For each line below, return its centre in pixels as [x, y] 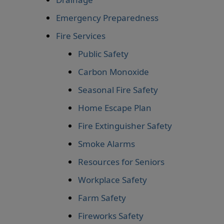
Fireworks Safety [111, 216]
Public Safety [103, 54]
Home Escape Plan [115, 108]
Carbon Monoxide [113, 72]
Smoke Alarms [106, 144]
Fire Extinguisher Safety [125, 126]
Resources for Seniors [121, 162]
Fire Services [81, 36]
